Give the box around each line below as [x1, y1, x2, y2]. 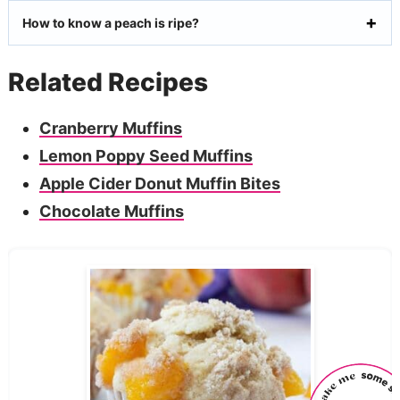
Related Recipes [7, 66, 208, 97]
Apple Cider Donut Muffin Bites [38, 173, 280, 193]
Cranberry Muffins [38, 118, 182, 137]
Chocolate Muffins [38, 201, 184, 221]
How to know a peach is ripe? [21, 14, 199, 30]
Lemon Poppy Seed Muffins [38, 146, 253, 165]
